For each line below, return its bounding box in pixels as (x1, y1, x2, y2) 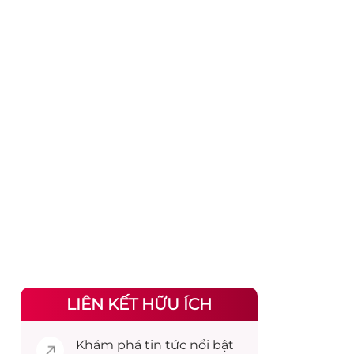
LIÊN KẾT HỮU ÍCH (66, 295, 212, 314)
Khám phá (76, 337, 145, 352)
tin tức (145, 337, 186, 352)
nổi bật (186, 337, 234, 352)
